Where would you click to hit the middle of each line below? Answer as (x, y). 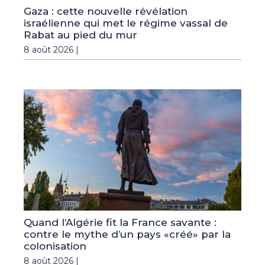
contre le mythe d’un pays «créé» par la (127, 234)
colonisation (55, 246)
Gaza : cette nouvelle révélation (106, 11)
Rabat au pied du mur (80, 35)
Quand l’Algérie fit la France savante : (120, 222)
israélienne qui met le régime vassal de (126, 23)
